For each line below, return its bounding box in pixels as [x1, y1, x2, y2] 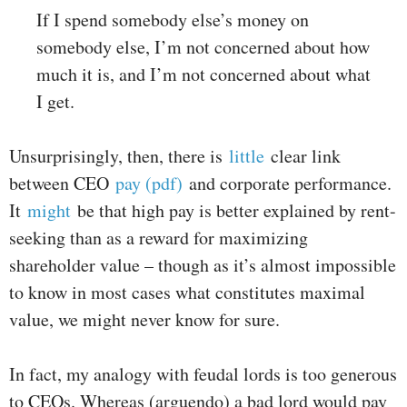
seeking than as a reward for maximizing [9, 225, 308, 251]
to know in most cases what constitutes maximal [9, 280, 365, 305]
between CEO [9, 171, 115, 196]
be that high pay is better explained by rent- [77, 198, 396, 223]
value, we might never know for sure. [9, 307, 280, 333]
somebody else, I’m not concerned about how [36, 35, 370, 60]
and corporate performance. [183, 171, 392, 196]
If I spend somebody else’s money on [36, 7, 309, 33]
